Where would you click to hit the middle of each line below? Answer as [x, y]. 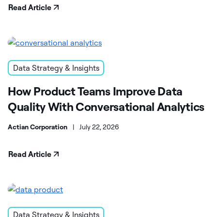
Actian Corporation [38, 127]
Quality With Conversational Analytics [106, 107]
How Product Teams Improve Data [95, 91]
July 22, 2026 [99, 127]
